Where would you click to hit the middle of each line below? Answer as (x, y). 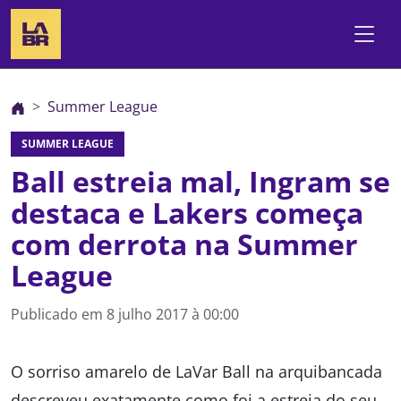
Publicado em (59, 314)
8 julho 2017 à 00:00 (173, 314)
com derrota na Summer (184, 244)
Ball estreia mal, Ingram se (200, 181)
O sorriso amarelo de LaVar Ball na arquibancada (196, 371)
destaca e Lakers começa (187, 213)
